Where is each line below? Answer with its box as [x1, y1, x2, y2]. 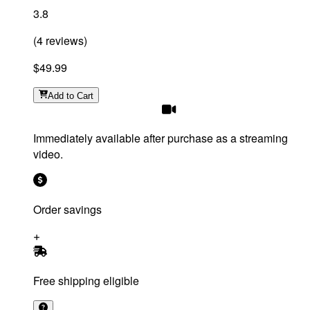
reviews [43, 32, 84, 48]
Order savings [33, 201, 102, 217]
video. [33, 145, 63, 162]
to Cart [66, 90, 94, 101]
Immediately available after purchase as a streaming [33, 129, 288, 146]
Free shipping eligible [33, 272, 139, 289]
